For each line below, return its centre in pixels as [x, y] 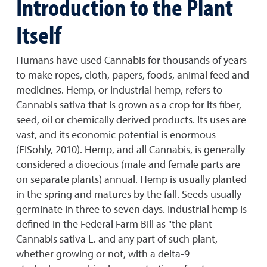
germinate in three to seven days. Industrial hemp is [131, 209]
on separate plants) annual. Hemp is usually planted [131, 179]
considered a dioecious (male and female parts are [128, 164]
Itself [39, 34]
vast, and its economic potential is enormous [116, 134]
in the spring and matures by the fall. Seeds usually [129, 194]
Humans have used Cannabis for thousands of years [131, 60]
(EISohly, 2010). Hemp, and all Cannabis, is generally [131, 149]
